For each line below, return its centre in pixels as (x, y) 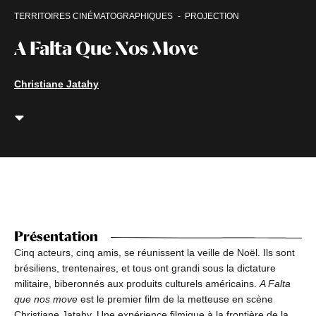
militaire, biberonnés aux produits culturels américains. (137, 284)
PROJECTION (212, 17)
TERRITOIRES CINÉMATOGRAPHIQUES (93, 17)
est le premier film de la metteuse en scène (175, 299)
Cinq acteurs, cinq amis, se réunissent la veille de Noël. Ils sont (154, 253)
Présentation (56, 237)
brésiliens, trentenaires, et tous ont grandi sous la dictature (145, 268)
